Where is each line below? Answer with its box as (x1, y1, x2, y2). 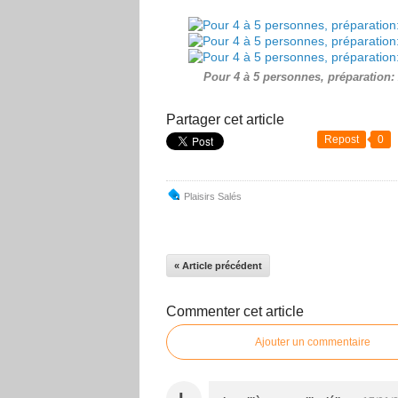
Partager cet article (166, 112, 284, 128)
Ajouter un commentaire (255, 336, 370, 349)
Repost (324, 133, 359, 147)
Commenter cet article (166, 304, 304, 320)
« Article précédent (174, 260, 262, 272)
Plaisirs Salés (184, 191, 242, 203)
